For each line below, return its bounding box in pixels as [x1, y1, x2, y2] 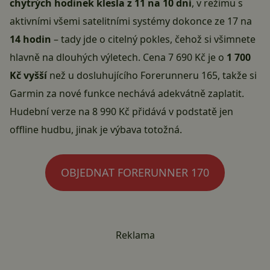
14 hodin [10, 33, 51, 46]
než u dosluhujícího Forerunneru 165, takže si [47, 69, 257, 83]
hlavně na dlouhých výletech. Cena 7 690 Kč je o [10, 51, 227, 64]
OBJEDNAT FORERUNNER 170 [61, 165, 209, 180]
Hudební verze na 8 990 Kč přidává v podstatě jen [10, 105, 233, 119]
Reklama [115, 228, 155, 242]
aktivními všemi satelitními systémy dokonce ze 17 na [10, 14, 252, 28]
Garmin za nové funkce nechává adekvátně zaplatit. [10, 87, 244, 101]
